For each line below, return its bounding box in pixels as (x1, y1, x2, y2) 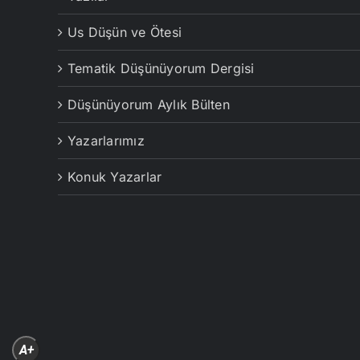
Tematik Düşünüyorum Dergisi (67, 59, 255, 76)
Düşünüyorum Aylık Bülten (67, 96, 230, 112)
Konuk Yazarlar (67, 168, 162, 185)
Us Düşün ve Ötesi (67, 23, 182, 40)
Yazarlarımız (67, 132, 145, 149)
